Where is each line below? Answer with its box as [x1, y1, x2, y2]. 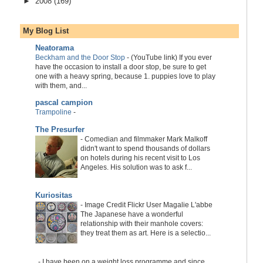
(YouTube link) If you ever [130, 53, 212, 62]
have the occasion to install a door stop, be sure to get [35, 62, 206, 71]
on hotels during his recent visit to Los [80, 153, 200, 162]
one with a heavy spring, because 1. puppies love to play [35, 72, 215, 80]
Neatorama [35, 43, 74, 52]
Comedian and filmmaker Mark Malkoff [84, 134, 207, 143]
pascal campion [35, 98, 93, 107]
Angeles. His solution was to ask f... [80, 163, 192, 171]
